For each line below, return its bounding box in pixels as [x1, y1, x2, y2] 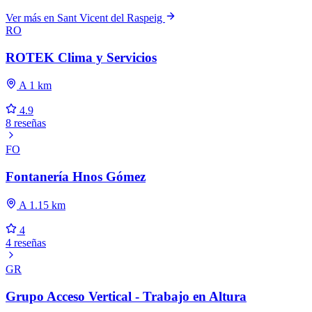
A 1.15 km [17, 198, 65, 211]
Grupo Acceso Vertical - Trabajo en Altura [6, 288, 247, 304]
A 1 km [17, 79, 52, 92]
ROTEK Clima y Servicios [6, 49, 157, 65]
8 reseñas [6, 117, 46, 130]
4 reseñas [6, 236, 46, 249]
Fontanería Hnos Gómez [6, 169, 146, 185]
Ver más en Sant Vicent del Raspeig [6, 12, 165, 24]
